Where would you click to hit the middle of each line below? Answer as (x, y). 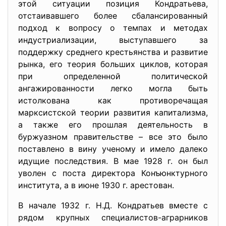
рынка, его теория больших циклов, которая (113, 64)
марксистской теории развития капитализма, (113, 112)
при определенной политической (113, 76)
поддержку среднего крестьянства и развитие (113, 52)
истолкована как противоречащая (113, 100)
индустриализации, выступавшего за (113, 40)
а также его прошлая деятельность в (113, 125)
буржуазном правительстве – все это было (113, 137)
